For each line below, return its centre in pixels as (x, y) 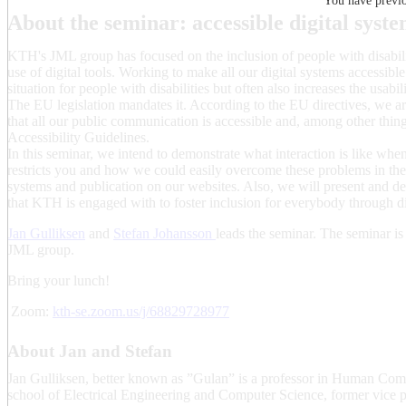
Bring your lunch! (58, 280)
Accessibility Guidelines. (78, 137)
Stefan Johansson (164, 233)
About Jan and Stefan (90, 351)
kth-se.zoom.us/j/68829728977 (141, 311)
